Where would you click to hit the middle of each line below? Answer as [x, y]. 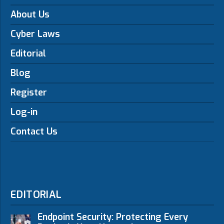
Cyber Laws [35, 34]
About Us [30, 14]
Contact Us [34, 131]
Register [29, 92]
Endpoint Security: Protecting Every [112, 217]
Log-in [24, 112]
